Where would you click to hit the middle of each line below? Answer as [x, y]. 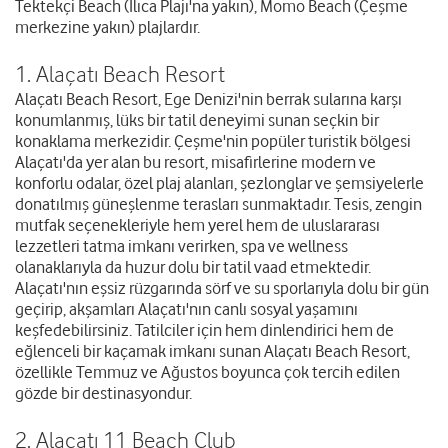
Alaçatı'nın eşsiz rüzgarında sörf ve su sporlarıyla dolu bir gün [222, 288]
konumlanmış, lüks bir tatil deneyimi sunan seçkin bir [197, 120]
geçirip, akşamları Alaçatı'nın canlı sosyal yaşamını [186, 309]
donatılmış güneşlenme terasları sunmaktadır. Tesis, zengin [218, 204]
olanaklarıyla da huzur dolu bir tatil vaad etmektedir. [193, 267]
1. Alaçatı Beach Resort [120, 74]
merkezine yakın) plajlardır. [107, 27]
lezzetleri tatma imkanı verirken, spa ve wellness [181, 246]
